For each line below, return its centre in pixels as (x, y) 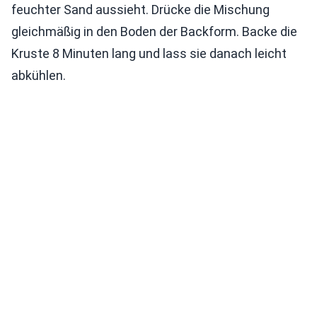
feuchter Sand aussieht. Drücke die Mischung (140, 10)
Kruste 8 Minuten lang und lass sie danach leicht (149, 53)
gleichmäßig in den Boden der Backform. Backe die (154, 31)
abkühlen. (39, 75)
